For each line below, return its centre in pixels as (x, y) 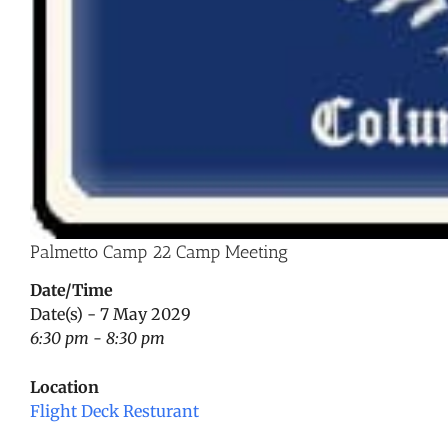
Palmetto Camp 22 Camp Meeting (159, 252)
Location (64, 387)
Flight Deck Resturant (114, 411)
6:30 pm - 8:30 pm (97, 338)
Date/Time (71, 290)
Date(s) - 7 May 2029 (110, 314)
